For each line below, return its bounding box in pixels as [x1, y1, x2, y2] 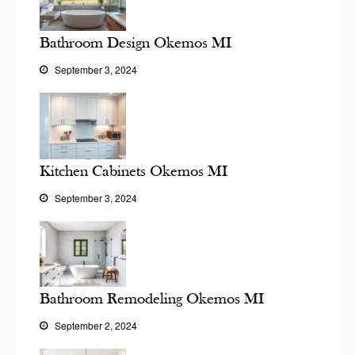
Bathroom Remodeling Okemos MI [40, 289, 264, 308]
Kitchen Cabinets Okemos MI [40, 161, 227, 180]
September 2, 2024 [52, 319, 137, 333]
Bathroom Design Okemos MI [40, 33, 231, 52]
